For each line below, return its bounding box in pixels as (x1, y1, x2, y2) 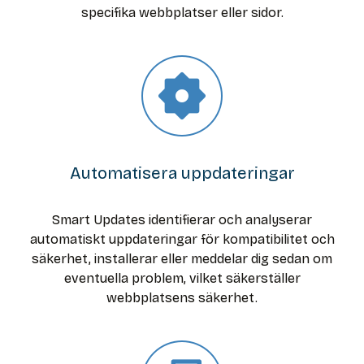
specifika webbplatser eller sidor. (80, 5, 284, 21)
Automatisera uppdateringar (69, 163, 295, 184)
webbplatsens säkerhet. (106, 290, 258, 306)
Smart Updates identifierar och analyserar (52, 212, 312, 228)
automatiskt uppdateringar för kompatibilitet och (29, 232, 335, 248)
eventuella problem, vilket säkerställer (63, 271, 301, 287)
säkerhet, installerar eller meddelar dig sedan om (32, 251, 332, 267)
